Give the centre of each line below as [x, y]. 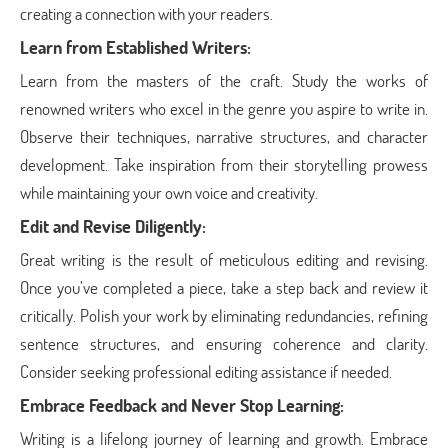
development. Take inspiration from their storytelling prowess [224, 164]
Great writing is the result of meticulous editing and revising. [224, 259]
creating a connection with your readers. [146, 13]
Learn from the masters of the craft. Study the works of [224, 80]
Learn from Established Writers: [135, 47]
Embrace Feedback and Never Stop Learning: [182, 405]
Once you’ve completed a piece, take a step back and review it [224, 287]
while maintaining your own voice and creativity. [169, 192]
